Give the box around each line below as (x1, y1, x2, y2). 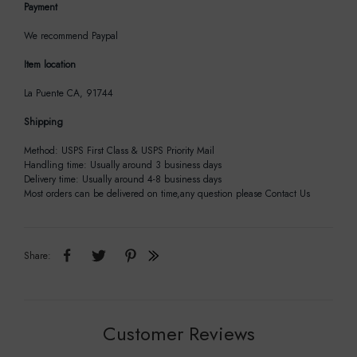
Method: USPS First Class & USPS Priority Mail (24, 143, 214, 158)
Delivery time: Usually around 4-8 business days (24, 171, 222, 186)
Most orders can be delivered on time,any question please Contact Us (24, 186, 310, 201)
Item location (24, 57, 76, 72)
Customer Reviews (102, 319, 255, 347)
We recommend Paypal (24, 28, 118, 43)
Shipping (24, 114, 63, 129)
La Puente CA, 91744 (24, 85, 113, 100)
